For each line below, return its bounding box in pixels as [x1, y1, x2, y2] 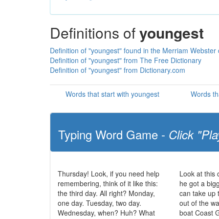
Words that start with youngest [66, 89, 159, 99]
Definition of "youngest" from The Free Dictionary [50, 55, 201, 65]
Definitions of [50, 22, 139, 43]
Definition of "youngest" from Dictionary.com [50, 65, 185, 75]
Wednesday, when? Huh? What [58, 208, 155, 218]
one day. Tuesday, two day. [58, 198, 141, 208]
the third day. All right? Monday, [58, 188, 155, 198]
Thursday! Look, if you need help [58, 169, 159, 178]
